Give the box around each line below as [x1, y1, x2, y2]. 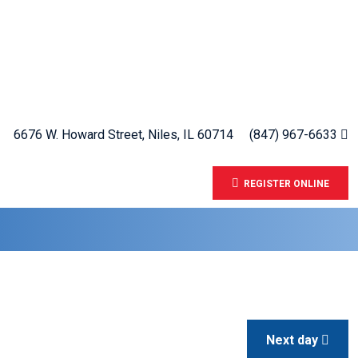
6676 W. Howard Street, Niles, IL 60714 [14, 127, 233, 142]
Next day [266, 332, 321, 348]
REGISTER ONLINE [239, 178, 329, 189]
